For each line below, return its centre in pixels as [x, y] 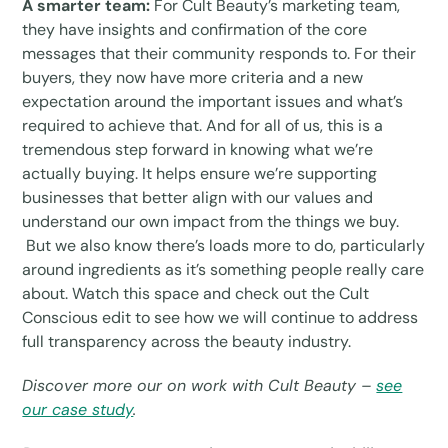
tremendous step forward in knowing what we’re [198, 149]
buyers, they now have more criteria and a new [193, 77]
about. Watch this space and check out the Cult [196, 293]
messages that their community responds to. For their [219, 53]
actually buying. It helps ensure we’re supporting [200, 173]
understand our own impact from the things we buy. [211, 221]
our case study [78, 409]
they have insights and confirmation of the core [195, 29]
